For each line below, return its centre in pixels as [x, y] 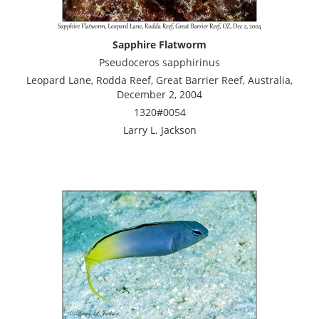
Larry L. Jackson [159, 130]
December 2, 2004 [159, 94]
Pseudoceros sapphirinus [159, 62]
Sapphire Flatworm [159, 44]
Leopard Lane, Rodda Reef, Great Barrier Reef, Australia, [159, 80]
